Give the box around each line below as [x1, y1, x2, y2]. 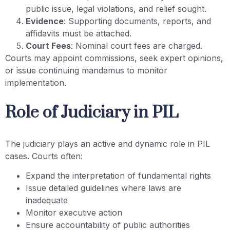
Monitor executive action [26, 207, 122, 218]
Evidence [26, 16, 64, 27]
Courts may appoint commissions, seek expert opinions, [5, 53, 223, 64]
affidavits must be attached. [26, 28, 131, 39]
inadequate [26, 195, 68, 206]
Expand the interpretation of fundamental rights [26, 170, 211, 181]
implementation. [5, 78, 66, 88]
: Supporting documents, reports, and [64, 16, 211, 27]
